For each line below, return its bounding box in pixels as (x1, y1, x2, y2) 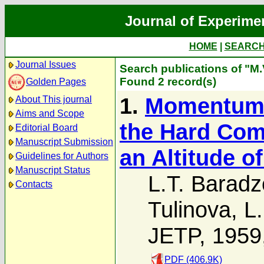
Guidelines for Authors (15, 151, 108, 161)
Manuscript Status (15, 165, 90, 175)
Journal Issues (15, 60, 76, 70)
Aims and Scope (15, 108, 84, 118)
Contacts (15, 179, 52, 189)
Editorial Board (15, 123, 78, 133)
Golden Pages (26, 76, 86, 87)
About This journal (15, 94, 92, 104)
